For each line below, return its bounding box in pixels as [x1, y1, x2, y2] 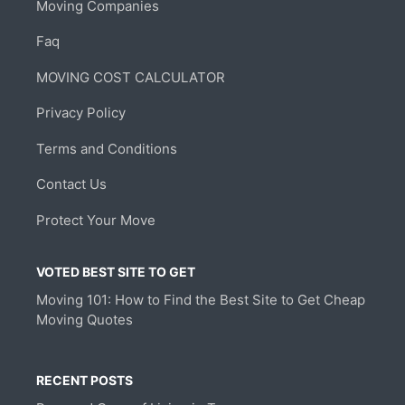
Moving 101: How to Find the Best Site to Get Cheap [36, 290, 365, 308]
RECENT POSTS [36, 372, 133, 388]
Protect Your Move [36, 211, 155, 229]
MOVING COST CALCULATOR [36, 68, 225, 86]
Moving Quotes [36, 310, 133, 328]
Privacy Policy [36, 104, 126, 122]
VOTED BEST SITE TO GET [36, 263, 195, 279]
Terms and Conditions [36, 139, 177, 157]
